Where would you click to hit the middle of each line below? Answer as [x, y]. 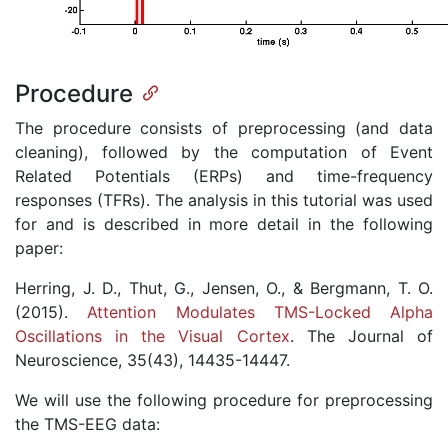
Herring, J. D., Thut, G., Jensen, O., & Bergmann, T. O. [224, 288]
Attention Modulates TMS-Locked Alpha [260, 312]
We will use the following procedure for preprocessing [224, 400]
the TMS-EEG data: [87, 424]
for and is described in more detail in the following [224, 224]
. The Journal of [361, 336]
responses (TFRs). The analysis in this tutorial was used [224, 200]
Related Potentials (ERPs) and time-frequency [224, 176]
